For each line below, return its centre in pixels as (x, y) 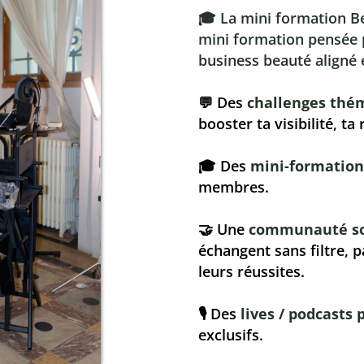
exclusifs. (230, 334)
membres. (233, 186)
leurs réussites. (251, 271)
